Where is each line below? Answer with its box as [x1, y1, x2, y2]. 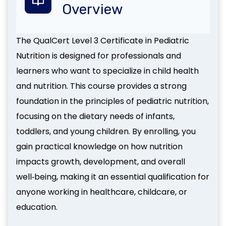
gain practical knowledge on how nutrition [16, 141, 183, 152]
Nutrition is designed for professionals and [16, 50, 181, 62]
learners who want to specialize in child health [16, 65, 199, 77]
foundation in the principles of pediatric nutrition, [16, 95, 209, 107]
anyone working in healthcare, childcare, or [16, 186, 187, 198]
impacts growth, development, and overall [16, 156, 185, 167]
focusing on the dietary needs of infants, [16, 110, 175, 122]
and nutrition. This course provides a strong [16, 80, 187, 92]
